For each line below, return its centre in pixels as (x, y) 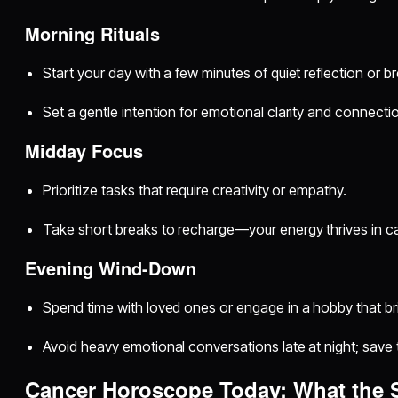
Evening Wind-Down (111, 268)
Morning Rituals (93, 34)
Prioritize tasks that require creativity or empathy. (195, 191)
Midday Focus (84, 151)
